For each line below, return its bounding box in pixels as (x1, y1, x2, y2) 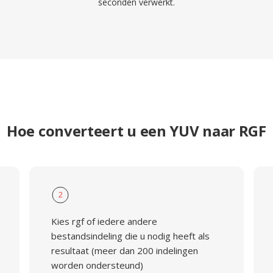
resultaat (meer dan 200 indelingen (51, 244, 198, 257)
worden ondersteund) (51, 259, 143, 271)
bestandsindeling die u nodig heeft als (51, 230, 210, 242)
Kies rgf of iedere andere (51, 215, 157, 227)
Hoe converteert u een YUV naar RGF (7, 121, 266, 141)
